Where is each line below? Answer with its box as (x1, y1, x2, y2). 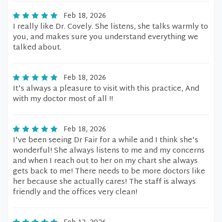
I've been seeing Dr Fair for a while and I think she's (13, 134, 198, 147)
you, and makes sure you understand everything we (13, 31, 198, 44)
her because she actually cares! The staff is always (13, 175, 196, 189)
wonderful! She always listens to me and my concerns (13, 144, 205, 158)
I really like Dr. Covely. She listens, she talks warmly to (13, 20, 208, 34)
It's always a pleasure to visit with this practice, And (13, 82, 199, 96)
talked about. (13, 41, 61, 55)
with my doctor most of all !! (13, 93, 113, 106)
